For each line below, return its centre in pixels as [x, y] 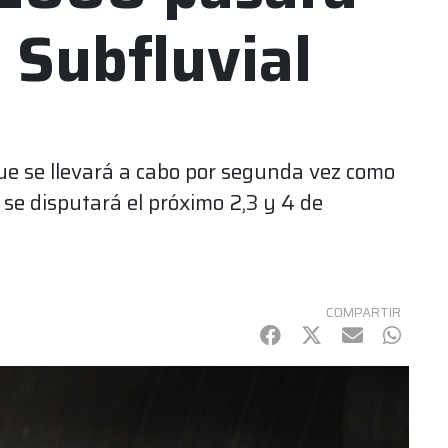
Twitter [334, 334]
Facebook [303, 334]
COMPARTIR [363, 312]
